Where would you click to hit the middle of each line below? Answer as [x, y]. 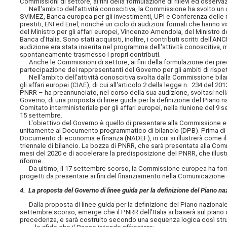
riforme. [32, 161]
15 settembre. [41, 115]
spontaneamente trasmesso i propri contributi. [90, 54]
